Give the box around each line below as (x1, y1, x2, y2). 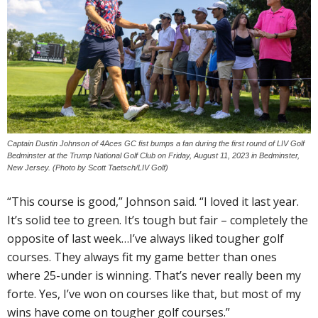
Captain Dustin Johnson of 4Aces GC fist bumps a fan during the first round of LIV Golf (7, 138, 305, 148)
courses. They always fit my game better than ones (7, 248, 277, 265)
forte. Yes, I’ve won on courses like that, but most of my (7, 285, 301, 302)
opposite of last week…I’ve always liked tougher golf (7, 230, 284, 246)
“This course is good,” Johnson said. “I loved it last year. (7, 193, 299, 209)
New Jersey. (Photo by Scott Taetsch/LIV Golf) (7, 163, 168, 172)
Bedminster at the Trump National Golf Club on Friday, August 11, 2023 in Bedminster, (7, 150, 300, 160)
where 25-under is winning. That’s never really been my (7, 267, 301, 283)
